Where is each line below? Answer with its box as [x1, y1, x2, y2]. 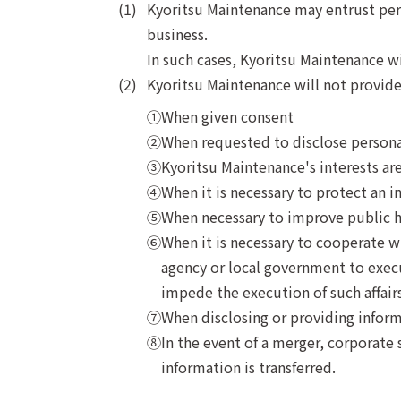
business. [147, 23, 208, 46]
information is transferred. [161, 356, 336, 379]
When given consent [161, 106, 294, 128]
